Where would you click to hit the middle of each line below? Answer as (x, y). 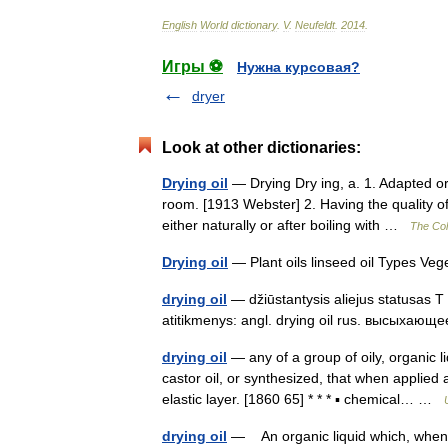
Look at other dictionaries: (261, 147)
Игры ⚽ (192, 66)
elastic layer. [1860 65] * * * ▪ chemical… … (303, 399)
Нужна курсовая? (298, 67)
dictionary (254, 25)
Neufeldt (315, 25)
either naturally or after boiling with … (286, 225)
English (179, 25)
